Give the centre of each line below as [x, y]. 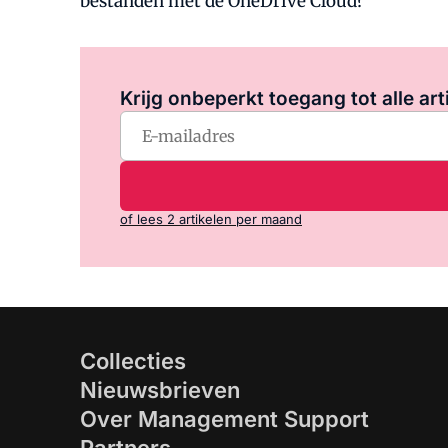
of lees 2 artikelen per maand [211, 219]
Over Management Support [224, 419]
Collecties [133, 361]
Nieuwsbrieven [160, 390]
